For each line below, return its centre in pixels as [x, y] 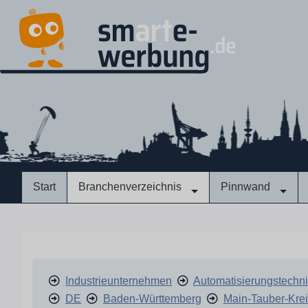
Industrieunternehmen [119, 281]
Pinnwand [245, 187]
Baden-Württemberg [152, 299]
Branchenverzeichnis [130, 187]
